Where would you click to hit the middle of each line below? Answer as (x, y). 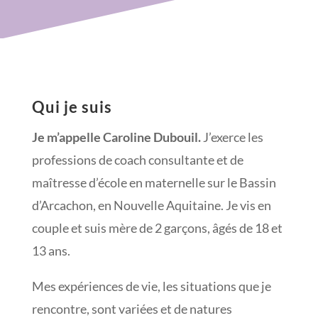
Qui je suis (72, 107)
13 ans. (51, 251)
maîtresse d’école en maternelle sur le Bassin (154, 183)
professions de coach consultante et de (137, 160)
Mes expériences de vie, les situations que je (151, 286)
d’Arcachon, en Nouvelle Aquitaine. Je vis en (151, 205)
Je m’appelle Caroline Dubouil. (116, 137)
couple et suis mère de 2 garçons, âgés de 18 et (157, 228)
